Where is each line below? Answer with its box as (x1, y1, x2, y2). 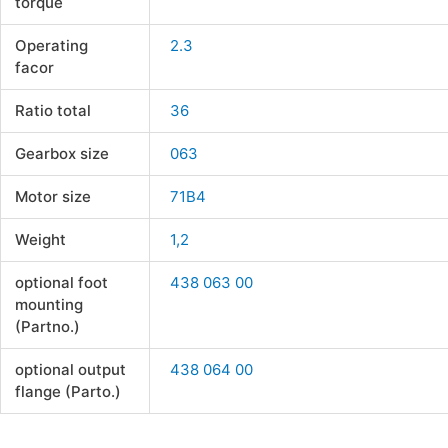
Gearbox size (14, 144, 109, 164)
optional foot (14, 273, 108, 293)
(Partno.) (14, 317, 80, 337)
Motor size (14, 187, 91, 207)
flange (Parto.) (14, 382, 121, 402)
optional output (14, 360, 126, 380)
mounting (14, 295, 83, 315)
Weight (14, 230, 66, 250)
